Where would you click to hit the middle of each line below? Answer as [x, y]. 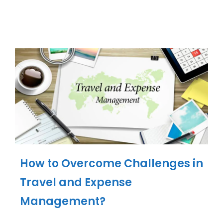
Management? [63, 201]
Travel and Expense [76, 182]
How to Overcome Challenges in [111, 164]
